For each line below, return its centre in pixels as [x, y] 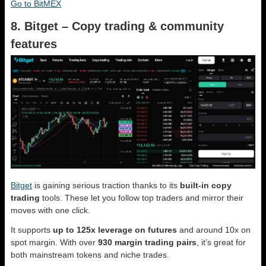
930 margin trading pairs [147, 242]
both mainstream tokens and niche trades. [90, 254]
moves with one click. [50, 210]
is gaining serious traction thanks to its [106, 185]
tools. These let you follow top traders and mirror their [142, 197]
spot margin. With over [54, 242]
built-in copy [206, 185]
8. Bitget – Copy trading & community [117, 26]
